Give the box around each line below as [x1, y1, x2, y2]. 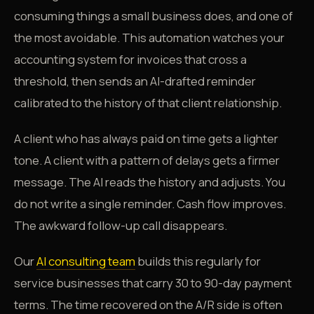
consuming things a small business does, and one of [14, 8, 293, 24]
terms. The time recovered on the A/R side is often [14, 296, 282, 313]
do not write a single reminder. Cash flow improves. [14, 196, 286, 212]
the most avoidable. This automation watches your [14, 29, 285, 46]
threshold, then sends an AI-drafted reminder [14, 73, 256, 89]
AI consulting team [36, 253, 135, 269]
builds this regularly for [135, 253, 261, 269]
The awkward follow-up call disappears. [14, 217, 227, 233]
